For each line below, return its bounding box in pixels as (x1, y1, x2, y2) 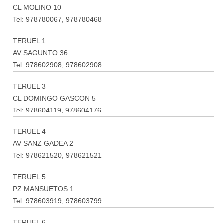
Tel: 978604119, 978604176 (13, 107, 101, 114)
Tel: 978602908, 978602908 (13, 61, 102, 69)
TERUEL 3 (13, 83, 46, 90)
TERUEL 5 (13, 173, 46, 181)
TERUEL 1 (13, 37, 46, 45)
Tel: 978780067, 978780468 (13, 16, 102, 23)
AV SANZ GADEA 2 (13, 140, 73, 147)
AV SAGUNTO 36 (13, 49, 68, 57)
